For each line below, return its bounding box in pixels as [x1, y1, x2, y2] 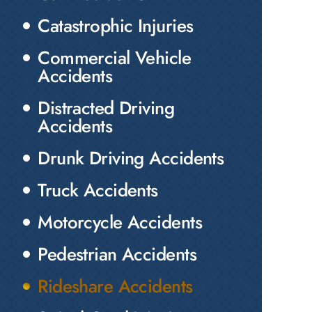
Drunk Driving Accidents [38, 145, 224, 171]
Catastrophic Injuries [38, 13, 194, 39]
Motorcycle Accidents [38, 209, 203, 235]
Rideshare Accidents [38, 273, 193, 299]
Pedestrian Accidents [38, 241, 197, 267]
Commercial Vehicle [38, 45, 192, 71]
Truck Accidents [38, 177, 158, 203]
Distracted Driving [38, 95, 175, 121]
